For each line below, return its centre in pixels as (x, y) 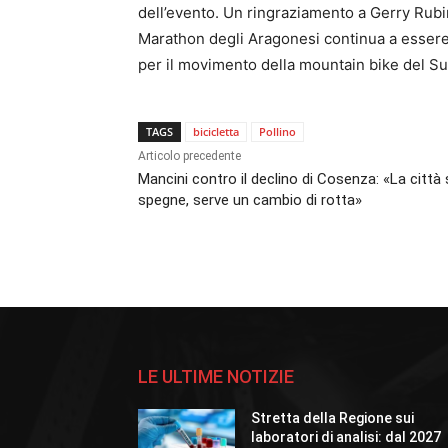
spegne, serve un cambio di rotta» (250, 200)
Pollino (277, 132)
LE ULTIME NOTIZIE (216, 377)
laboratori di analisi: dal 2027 (346, 437)
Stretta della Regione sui (333, 418)
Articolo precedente (189, 156)
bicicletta (216, 132)
